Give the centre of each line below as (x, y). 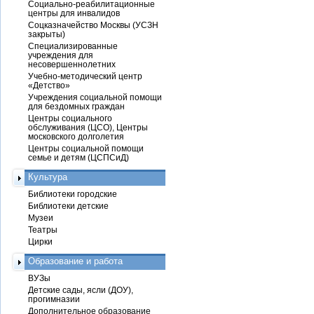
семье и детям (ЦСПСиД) (78, 157)
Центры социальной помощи (86, 148)
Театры (43, 230)
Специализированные (73, 46)
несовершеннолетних (72, 64)
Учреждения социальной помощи (95, 97)
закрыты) (47, 34)
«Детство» (49, 85)
